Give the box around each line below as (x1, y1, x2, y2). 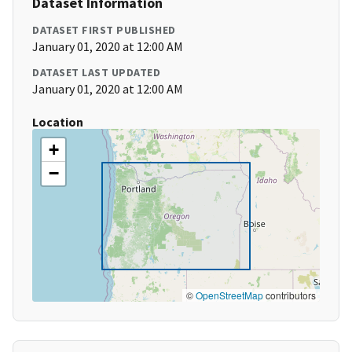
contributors (263, 288, 316, 302)
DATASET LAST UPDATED (32, 65, 160, 80)
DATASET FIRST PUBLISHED (32, 23, 176, 38)
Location (32, 114, 83, 130)
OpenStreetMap (196, 288, 263, 302)
